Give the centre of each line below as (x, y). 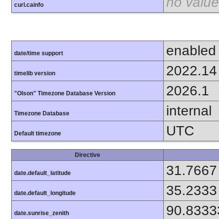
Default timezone (38, 133)
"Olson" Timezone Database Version (65, 93)
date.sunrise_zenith (42, 213)
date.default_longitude (45, 193)
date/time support (39, 53)
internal (189, 110)
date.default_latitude (43, 173)
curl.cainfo (29, 5)
